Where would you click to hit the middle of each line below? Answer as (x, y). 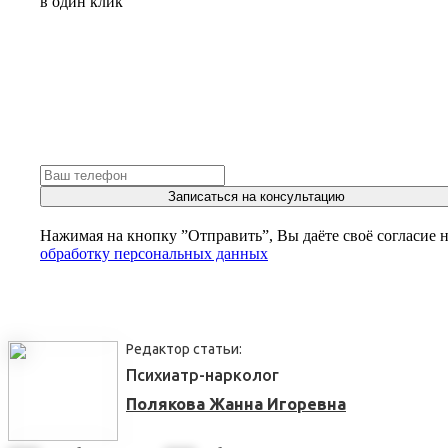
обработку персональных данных (154, 253)
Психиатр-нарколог (202, 374)
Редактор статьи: (184, 348)
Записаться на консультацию (256, 196)
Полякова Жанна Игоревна (236, 403)
